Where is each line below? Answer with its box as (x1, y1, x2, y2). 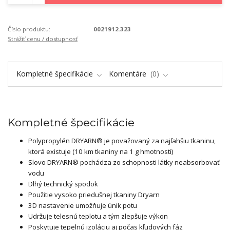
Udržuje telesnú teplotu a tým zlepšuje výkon (28, 212, 168, 221)
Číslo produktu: (8, 25, 50, 33)
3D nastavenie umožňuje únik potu (28, 201, 137, 210)
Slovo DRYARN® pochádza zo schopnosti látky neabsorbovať (28, 158, 220, 167)
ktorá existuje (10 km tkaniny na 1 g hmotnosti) (28, 147, 173, 157)
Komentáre (109, 69, 148, 79)
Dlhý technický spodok (28, 179, 98, 189)
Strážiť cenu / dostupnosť (8, 35, 78, 43)
